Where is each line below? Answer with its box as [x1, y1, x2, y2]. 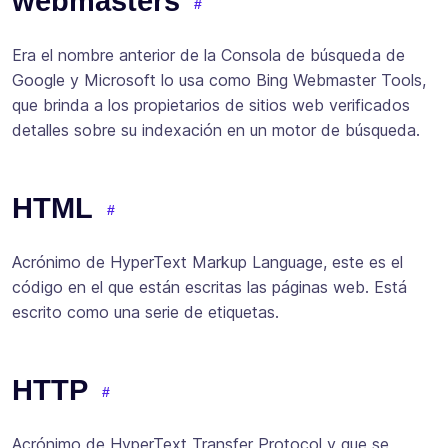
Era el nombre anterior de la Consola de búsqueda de [12, 45, 405, 66]
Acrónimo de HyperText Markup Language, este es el [12, 251, 403, 272]
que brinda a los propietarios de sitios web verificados [12, 95, 410, 116]
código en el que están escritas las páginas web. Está [12, 276, 407, 297]
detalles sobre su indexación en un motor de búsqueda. [12, 120, 420, 141]
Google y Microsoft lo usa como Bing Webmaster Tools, [12, 70, 426, 91]
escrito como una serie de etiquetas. [12, 301, 279, 322]
